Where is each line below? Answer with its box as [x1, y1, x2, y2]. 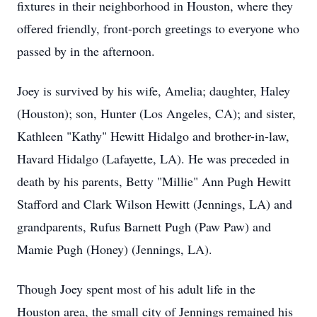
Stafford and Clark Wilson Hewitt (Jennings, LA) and [17, 195, 292, 212]
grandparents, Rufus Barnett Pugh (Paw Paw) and [17, 218, 271, 235]
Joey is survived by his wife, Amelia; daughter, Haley [17, 82, 290, 99]
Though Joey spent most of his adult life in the [17, 280, 255, 297]
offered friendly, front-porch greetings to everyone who [17, 20, 299, 37]
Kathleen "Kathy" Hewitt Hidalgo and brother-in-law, [17, 127, 289, 144]
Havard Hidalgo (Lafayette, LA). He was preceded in [17, 150, 289, 167]
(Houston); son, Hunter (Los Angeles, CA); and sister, [17, 105, 296, 122]
